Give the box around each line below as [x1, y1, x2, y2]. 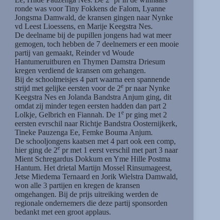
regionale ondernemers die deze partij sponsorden [15, 198, 167, 207]
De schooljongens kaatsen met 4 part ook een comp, [15, 137, 176, 145]
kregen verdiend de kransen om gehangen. [15, 66, 146, 75]
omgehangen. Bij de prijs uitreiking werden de [15, 190, 158, 198]
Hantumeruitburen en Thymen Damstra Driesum [15, 57, 165, 66]
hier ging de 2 [15, 145, 57, 154]
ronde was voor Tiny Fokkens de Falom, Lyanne [15, 4, 165, 13]
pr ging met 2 [124, 110, 167, 119]
